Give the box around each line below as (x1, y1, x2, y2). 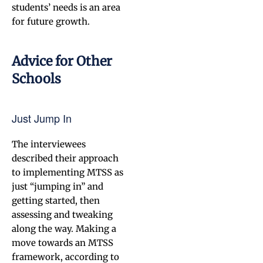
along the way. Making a (12, 223, 116, 234)
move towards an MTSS (12, 237, 113, 248)
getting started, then (12, 195, 100, 206)
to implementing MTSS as (12, 167, 123, 178)
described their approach (12, 153, 119, 164)
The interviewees (12, 139, 86, 150)
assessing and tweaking (12, 209, 113, 220)
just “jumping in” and (12, 181, 103, 192)
